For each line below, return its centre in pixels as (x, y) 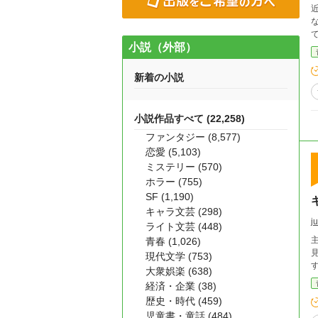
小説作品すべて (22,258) (190, 119)
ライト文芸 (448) (184, 226)
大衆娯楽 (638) (179, 271)
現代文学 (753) (179, 256)
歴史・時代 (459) (184, 301)
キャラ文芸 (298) (184, 212)
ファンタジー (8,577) (193, 137)
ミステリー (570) (184, 167)
